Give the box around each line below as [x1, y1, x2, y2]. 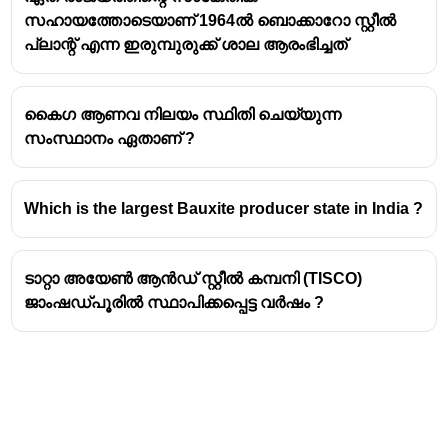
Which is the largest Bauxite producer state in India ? [24, 199, 424, 217]
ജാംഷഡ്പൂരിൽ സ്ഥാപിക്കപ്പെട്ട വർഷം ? [24, 293, 325, 311]
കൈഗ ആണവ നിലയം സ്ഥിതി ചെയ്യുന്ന [24, 105, 342, 123]
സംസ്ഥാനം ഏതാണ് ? [24, 129, 196, 147]
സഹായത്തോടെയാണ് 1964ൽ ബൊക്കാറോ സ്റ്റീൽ [24, 11, 397, 29]
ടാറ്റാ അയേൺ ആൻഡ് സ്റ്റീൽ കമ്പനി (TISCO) [24, 269, 363, 287]
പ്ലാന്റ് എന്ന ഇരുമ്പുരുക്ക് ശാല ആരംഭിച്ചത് [24, 35, 348, 53]
